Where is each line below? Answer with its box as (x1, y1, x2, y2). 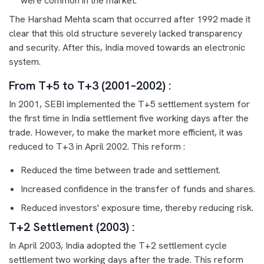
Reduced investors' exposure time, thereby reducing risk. (21, 202, 253, 214)
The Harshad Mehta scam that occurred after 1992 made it (9, 13, 250, 26)
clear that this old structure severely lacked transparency (9, 27, 242, 40)
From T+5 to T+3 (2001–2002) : (9, 78, 177, 94)
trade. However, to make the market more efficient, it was (9, 126, 243, 139)
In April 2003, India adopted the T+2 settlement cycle (9, 239, 227, 252)
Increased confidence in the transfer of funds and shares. (21, 183, 255, 196)
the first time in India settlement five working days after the (9, 112, 249, 125)
